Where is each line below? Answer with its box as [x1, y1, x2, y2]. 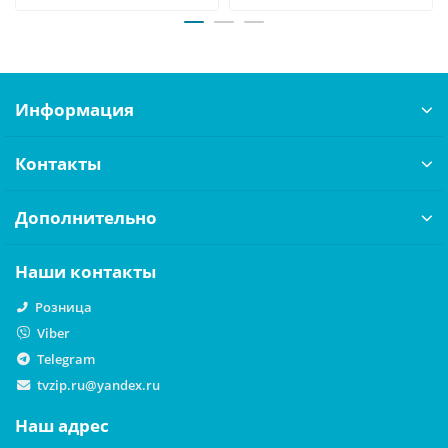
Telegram [36, 350, 95, 368]
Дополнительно [15, 206, 157, 229]
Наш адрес [15, 414, 109, 437]
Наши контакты [15, 260, 156, 283]
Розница [35, 298, 92, 316]
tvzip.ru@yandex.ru [36, 376, 160, 394]
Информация [15, 98, 134, 121]
